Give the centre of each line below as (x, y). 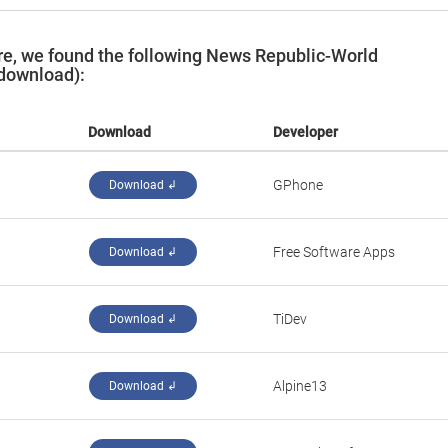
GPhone (298, 185)
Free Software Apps (334, 252)
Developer (305, 132)
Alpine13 (300, 386)
